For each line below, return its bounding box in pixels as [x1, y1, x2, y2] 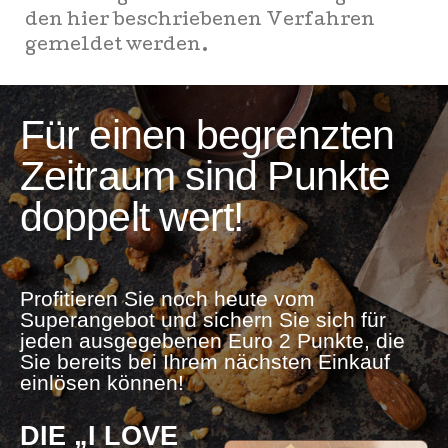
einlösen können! [20, 371, 184, 394]
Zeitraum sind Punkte [20, 153, 391, 199]
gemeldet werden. [25, 37, 209, 56]
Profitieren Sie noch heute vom [20, 287, 315, 310]
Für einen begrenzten [20, 112, 395, 158]
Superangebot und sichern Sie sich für [20, 308, 386, 331]
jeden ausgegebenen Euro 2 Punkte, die [20, 329, 405, 352]
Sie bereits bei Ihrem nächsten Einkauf [20, 350, 390, 373]
